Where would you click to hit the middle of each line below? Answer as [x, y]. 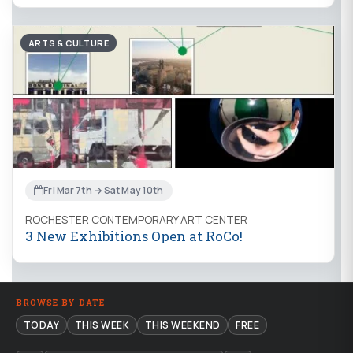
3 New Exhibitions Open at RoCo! [134, 236]
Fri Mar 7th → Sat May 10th [104, 191]
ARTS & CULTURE [69, 43]
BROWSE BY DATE [61, 302]
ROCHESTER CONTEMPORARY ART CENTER [136, 219]
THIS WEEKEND [182, 325]
